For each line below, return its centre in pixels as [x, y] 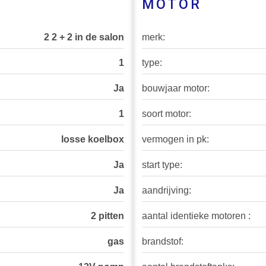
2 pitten [107, 216]
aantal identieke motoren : [196, 216]
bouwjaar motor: [176, 88]
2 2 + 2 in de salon [84, 37]
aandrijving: [167, 191]
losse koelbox [93, 140]
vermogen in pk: [175, 140]
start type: [162, 165]
